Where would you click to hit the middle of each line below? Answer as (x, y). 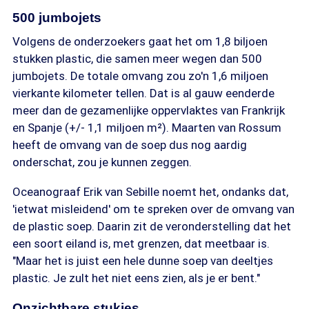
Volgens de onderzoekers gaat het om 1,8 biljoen (140, 41)
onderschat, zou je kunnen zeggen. (102, 162)
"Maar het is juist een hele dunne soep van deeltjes (143, 261)
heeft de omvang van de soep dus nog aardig (130, 145)
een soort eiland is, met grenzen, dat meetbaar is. (141, 243)
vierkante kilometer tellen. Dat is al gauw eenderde (143, 93)
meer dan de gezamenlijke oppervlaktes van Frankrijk (149, 110)
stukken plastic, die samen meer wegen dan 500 (137, 59)
